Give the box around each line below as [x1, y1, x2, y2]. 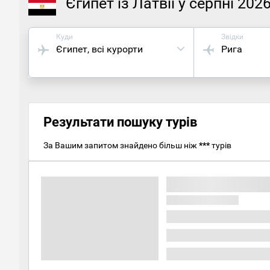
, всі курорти [87, 43, 143, 55]
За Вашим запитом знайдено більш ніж [43, 140, 199, 150]
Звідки [221, 32, 244, 41]
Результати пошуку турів [43, 114, 197, 130]
